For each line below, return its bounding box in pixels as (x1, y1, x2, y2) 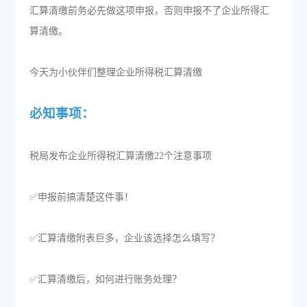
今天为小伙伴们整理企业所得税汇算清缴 (29, 67, 202, 77)
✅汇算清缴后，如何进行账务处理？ (29, 274, 182, 284)
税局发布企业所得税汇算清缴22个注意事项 (29, 151, 212, 161)
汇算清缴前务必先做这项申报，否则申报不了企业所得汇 (29, 5, 269, 16)
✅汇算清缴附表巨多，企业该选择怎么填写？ (29, 233, 220, 243)
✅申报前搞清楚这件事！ (29, 192, 134, 202)
